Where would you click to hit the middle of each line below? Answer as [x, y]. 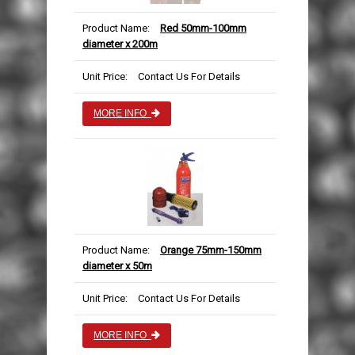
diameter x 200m [120, 44]
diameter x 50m [117, 266]
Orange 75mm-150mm [211, 250]
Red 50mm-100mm [203, 29]
